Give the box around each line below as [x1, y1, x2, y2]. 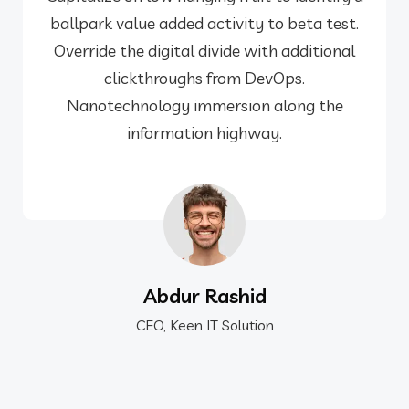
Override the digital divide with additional [54, 40, 355, 61]
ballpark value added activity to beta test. [50, 13, 359, 34]
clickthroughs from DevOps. [104, 68, 305, 89]
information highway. [127, 122, 282, 143]
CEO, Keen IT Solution [135, 316, 274, 334]
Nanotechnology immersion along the [66, 95, 343, 116]
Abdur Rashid [142, 283, 267, 309]
